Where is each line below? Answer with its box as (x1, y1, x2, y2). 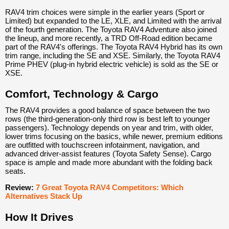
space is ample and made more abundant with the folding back (5, 157, 213, 167)
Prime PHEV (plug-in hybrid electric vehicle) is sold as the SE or (5, 60, 218, 69)
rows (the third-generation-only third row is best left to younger (5, 114, 210, 123)
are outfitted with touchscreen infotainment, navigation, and (5, 140, 199, 149)
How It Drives (5, 211, 74, 223)
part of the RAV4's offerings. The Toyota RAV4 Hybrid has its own (5, 42, 222, 52)
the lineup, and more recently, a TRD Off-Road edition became (5, 34, 212, 43)
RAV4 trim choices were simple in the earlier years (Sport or (5, 8, 204, 17)
